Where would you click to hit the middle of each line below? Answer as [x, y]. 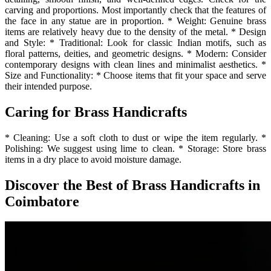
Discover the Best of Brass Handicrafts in [132, 185]
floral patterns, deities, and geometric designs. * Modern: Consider [135, 53]
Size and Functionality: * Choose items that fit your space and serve [135, 75]
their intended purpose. [48, 86]
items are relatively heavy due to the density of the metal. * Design [135, 31]
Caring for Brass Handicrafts [96, 112]
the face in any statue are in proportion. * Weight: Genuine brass [135, 21]
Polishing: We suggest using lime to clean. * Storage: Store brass [135, 148]
